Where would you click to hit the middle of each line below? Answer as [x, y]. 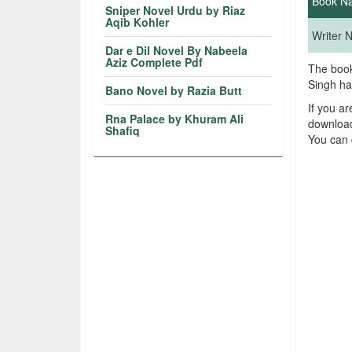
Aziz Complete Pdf [154, 62]
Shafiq [123, 130]
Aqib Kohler [137, 22]
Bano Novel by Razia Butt [174, 90]
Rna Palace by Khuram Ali [175, 119]
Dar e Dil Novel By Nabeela [177, 50]
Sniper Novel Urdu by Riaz [176, 10]
